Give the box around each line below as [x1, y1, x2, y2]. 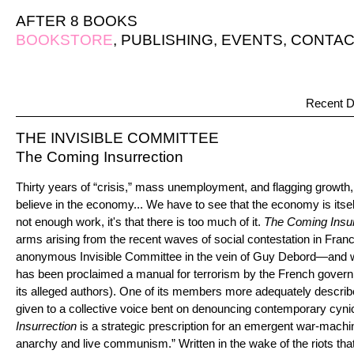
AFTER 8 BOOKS [16, 13, 137, 29]
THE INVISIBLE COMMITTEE [16, 130, 219, 146]
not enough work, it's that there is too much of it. [16, 215, 264, 228]
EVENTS [221, 32, 283, 48]
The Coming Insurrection [16, 149, 183, 165]
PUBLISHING [121, 32, 213, 48]
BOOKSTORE [16, 32, 113, 48]
